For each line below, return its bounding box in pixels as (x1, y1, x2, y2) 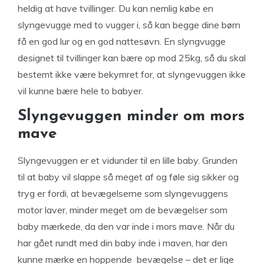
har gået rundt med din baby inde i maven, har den (18, 237, 227, 249)
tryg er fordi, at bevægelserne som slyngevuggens (18, 187, 228, 199)
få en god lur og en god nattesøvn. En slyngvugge (18, 35, 226, 47)
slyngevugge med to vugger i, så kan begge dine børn (18, 19, 240, 31)
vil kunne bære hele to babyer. (18, 85, 146, 97)
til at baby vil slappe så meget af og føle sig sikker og (18, 171, 239, 183)
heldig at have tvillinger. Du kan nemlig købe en (18, 2, 213, 14)
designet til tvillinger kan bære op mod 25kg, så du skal (18, 52, 246, 64)
